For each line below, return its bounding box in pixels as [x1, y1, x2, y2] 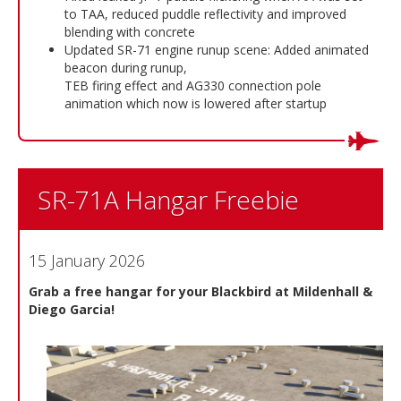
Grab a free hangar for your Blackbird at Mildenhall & [29, 282, 372, 300]
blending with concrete [64, 22, 195, 40]
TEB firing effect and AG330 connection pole [64, 76, 321, 94]
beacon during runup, [64, 58, 187, 76]
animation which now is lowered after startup [64, 94, 327, 112]
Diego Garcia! [29, 300, 115, 318]
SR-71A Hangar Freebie [38, 182, 299, 217]
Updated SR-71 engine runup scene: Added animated [64, 40, 369, 58]
